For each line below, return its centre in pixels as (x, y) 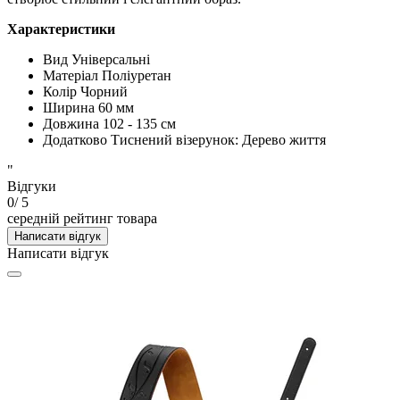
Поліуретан (137, 75)
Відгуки (32, 186)
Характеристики (61, 29)
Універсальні (111, 59)
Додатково (75, 139)
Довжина (71, 123)
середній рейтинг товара (82, 218)
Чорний (104, 91)
